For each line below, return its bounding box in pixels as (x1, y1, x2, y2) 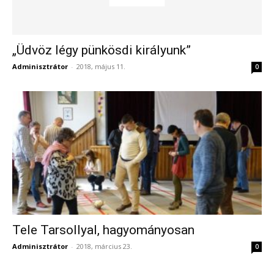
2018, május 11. (76, 62, 125, 72)
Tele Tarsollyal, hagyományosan (12, 222, 194, 237)
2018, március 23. (76, 241, 132, 251)
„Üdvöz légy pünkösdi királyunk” (12, 43, 191, 58)
